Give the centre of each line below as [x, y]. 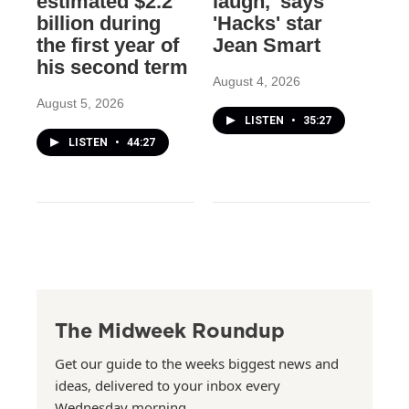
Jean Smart [266, 46]
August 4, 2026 [256, 82]
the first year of [108, 46]
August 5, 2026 [80, 104]
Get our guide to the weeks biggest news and [197, 364]
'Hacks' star [267, 24]
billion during [99, 24]
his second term [112, 68]
